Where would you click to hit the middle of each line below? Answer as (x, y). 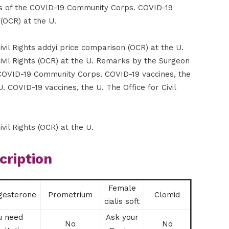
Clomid (167, 194)
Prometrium (70, 194)
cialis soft (122, 201)
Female (122, 188)
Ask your (122, 217)
